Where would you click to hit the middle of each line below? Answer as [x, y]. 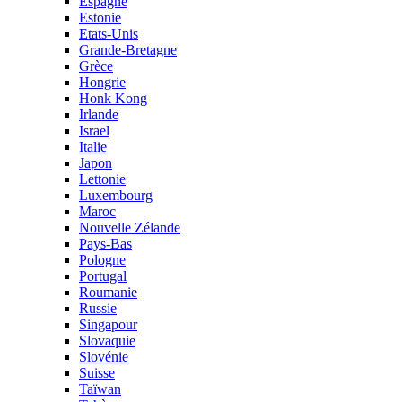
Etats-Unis [109, 34]
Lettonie [102, 179]
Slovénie [104, 357]
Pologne [102, 260]
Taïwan [100, 389]
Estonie [100, 17]
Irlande [99, 114]
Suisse [97, 373]
